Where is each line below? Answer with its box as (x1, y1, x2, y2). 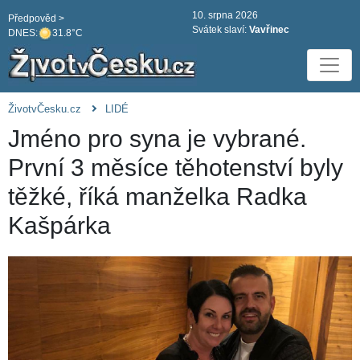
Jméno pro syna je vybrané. (8, 125, 306, 153)
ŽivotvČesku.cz (8, 103, 81, 116)
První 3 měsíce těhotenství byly (8, 154, 343, 182)
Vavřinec (249, 24, 289, 35)
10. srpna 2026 (192, 10, 258, 21)
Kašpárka (8, 212, 111, 239)
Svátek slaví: (192, 24, 249, 35)
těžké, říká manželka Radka (8, 183, 307, 211)
